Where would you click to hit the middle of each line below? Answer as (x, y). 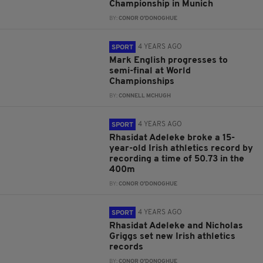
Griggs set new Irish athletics (173, 237)
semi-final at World (150, 71)
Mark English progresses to (169, 60)
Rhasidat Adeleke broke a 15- (172, 138)
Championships (142, 82)
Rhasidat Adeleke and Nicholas (176, 226)
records (127, 247)
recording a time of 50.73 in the (177, 159)
